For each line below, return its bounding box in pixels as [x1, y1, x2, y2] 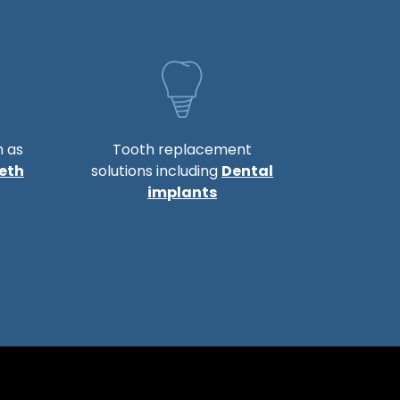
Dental [221, 161, 274, 181]
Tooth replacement [112, 139, 253, 160]
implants [147, 182, 218, 203]
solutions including [91, 161, 222, 181]
